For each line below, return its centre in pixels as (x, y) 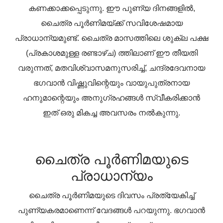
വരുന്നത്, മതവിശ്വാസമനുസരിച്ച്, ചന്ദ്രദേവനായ (111, 68)
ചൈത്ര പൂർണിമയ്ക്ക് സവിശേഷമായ (111, 23)
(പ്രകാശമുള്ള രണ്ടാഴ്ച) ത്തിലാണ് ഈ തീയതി (111, 53)
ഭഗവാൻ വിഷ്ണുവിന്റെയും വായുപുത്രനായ (111, 83)
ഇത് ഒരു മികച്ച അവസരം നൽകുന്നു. (111, 112)
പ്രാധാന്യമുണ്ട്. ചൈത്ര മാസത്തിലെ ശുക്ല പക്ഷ (111, 38)
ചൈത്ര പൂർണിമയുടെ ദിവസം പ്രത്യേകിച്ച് (111, 195)
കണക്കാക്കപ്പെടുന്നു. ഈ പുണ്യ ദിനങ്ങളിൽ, (111, 8)
